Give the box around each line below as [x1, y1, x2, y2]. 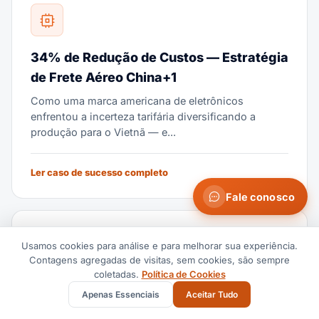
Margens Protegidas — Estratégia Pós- [31, 276, 276, 291]
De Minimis [31, 296, 100, 310]
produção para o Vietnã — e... [31, 126, 176, 138]
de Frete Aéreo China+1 [31, 70, 177, 85]
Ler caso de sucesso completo [31, 167, 168, 178]
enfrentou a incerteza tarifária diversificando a [31, 110, 256, 122]
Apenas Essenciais [82, 289, 159, 300]
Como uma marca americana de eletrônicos [31, 95, 244, 107]
